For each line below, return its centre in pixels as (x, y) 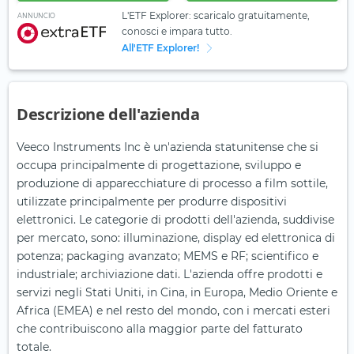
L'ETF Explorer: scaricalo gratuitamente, (215, 16)
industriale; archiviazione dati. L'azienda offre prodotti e (169, 275)
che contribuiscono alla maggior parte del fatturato (160, 329)
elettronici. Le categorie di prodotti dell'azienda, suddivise (175, 220)
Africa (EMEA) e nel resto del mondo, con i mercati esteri (173, 311)
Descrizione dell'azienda (108, 115)
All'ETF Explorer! (160, 48)
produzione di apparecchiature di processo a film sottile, (172, 184)
